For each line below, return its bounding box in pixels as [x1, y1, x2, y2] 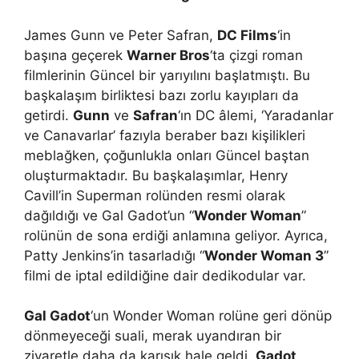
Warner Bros [127, 46, 210, 63]
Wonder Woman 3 [204, 247, 324, 264]
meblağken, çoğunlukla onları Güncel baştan [24, 147, 309, 163]
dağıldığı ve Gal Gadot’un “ [24, 207, 194, 224]
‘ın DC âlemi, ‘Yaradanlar [178, 107, 333, 123]
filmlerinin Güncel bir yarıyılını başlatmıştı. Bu [24, 67, 310, 83]
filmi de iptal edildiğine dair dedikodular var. [24, 267, 306, 284]
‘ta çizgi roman [210, 46, 303, 63]
